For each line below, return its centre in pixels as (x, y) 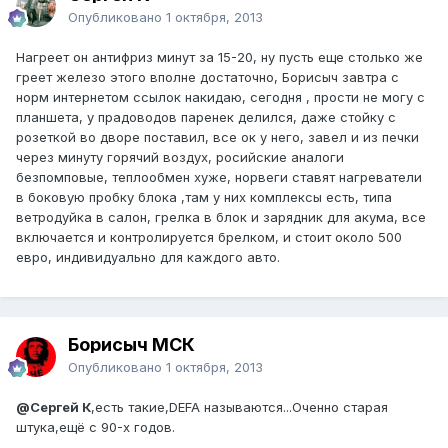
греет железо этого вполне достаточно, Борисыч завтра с (207, 77)
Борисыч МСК (131, 345)
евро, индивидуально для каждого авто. (148, 257)
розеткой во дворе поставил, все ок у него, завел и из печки (217, 137)
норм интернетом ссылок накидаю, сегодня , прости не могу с (220, 97)
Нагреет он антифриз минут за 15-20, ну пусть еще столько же (219, 57)
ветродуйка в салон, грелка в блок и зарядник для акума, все (221, 217)
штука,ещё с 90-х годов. (95, 427)
